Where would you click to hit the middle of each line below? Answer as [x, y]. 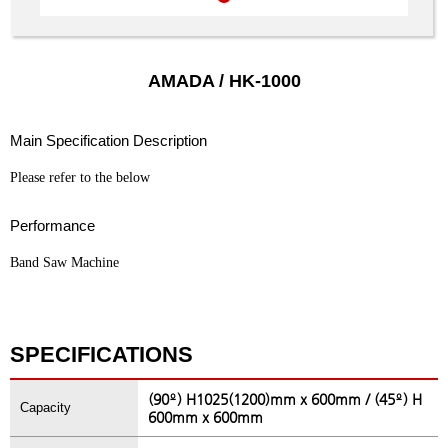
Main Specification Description [108, 140]
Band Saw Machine [64, 262]
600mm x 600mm [206, 417]
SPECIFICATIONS [101, 354]
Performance [52, 225]
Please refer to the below [80, 177]
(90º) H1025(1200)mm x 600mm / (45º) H [285, 399]
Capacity [45, 407]
